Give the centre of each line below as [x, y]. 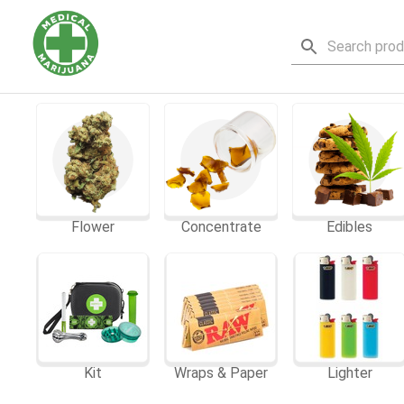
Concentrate [221, 227]
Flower [93, 227]
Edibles [350, 227]
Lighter [349, 373]
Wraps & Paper [221, 373]
